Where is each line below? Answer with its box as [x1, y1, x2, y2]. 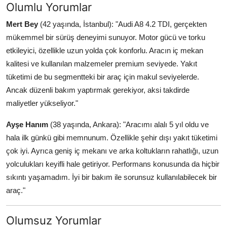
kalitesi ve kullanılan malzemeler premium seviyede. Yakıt [6, 59, 197, 68]
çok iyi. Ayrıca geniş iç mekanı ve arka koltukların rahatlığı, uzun [6, 146, 218, 156]
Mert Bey [6, 20, 38, 29]
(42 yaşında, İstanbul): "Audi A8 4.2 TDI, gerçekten [38, 20, 207, 29]
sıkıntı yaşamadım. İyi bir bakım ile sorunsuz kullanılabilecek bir [6, 173, 217, 182]
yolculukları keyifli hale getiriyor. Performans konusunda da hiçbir [6, 160, 219, 169]
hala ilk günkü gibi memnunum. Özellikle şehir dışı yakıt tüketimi [6, 133, 217, 142]
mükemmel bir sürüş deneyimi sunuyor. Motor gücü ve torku [6, 33, 205, 42]
